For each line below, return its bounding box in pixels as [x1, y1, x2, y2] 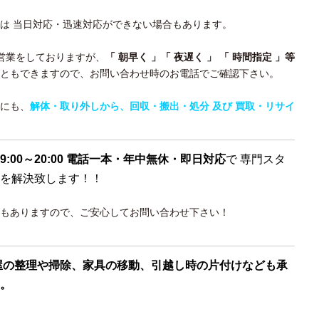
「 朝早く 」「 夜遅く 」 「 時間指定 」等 [105, 51, 295, 63]
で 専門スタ [226, 152, 286, 165]
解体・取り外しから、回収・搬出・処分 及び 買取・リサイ [30, 100, 295, 112]
